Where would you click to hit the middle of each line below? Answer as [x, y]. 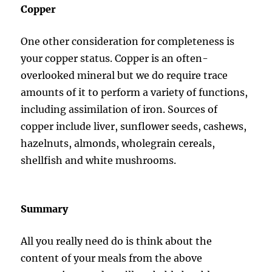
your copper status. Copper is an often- [115, 58]
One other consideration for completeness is [128, 41]
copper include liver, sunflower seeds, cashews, [134, 126]
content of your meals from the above [112, 258]
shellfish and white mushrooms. [99, 160]
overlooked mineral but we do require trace [124, 75]
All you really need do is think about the [117, 241]
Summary [45, 209]
